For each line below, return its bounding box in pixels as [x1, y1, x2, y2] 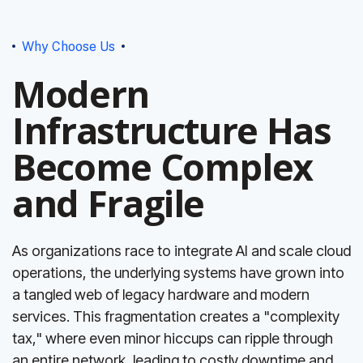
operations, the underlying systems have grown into [12, 264, 344, 281]
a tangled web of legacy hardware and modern [12, 286, 310, 303]
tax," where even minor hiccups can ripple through [12, 330, 333, 347]
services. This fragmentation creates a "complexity [12, 308, 340, 325]
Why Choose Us [22, 39, 115, 54]
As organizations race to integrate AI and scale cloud [12, 242, 351, 259]
